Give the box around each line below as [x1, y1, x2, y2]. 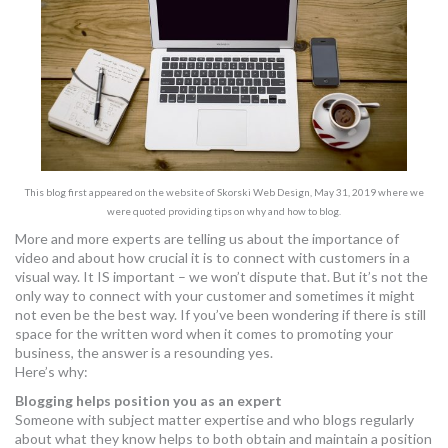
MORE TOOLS [36, 6, 121, 22]
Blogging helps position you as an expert [15, 392, 282, 409]
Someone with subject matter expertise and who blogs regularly [15, 411, 414, 428]
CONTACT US [42, 100, 125, 116]
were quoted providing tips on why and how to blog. [107, 205, 341, 217]
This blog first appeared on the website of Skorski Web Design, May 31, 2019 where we [24, 186, 424, 198]
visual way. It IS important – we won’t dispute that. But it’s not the [15, 268, 428, 285]
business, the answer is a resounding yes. [15, 344, 273, 361]
